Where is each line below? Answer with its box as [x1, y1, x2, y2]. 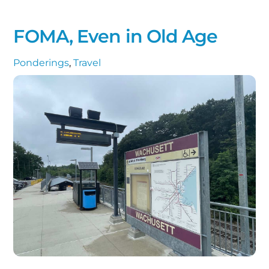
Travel [73, 57, 101, 69]
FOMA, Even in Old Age [13, 25, 218, 48]
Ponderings [13, 57, 70, 69]
